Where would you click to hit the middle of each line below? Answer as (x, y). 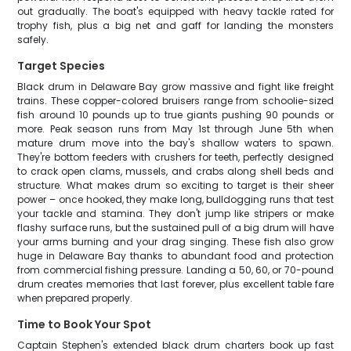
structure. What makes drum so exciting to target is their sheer (175, 185)
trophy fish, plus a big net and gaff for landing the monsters (175, 25)
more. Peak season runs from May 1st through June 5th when (175, 129)
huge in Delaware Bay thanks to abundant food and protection (175, 256)
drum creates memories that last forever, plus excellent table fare (175, 284)
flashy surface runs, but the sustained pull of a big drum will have (175, 228)
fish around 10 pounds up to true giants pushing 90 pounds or (175, 115)
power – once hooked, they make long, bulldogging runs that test (175, 199)
